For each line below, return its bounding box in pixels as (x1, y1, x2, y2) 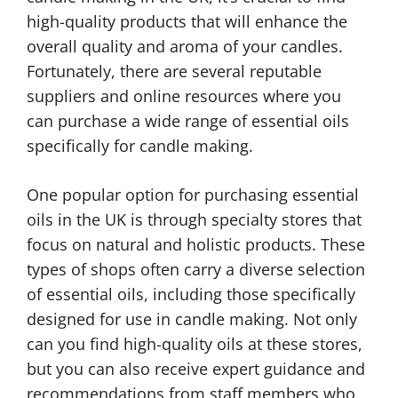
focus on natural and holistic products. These (27, 234, 365, 255)
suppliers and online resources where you (27, 85, 341, 107)
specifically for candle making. (27, 135, 253, 156)
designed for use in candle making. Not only (27, 308, 357, 330)
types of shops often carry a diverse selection (27, 259, 365, 280)
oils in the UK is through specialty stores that (27, 209, 362, 230)
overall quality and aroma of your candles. (27, 36, 343, 57)
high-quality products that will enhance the (27, 11, 347, 32)
